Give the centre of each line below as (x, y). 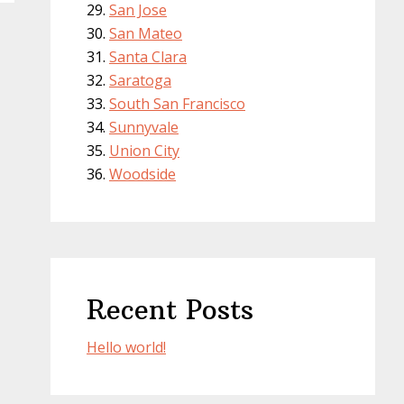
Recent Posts (170, 310)
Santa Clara (148, 57)
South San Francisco (177, 104)
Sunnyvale (144, 127)
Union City (144, 151)
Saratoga (140, 80)
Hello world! (126, 347)
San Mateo (146, 33)
